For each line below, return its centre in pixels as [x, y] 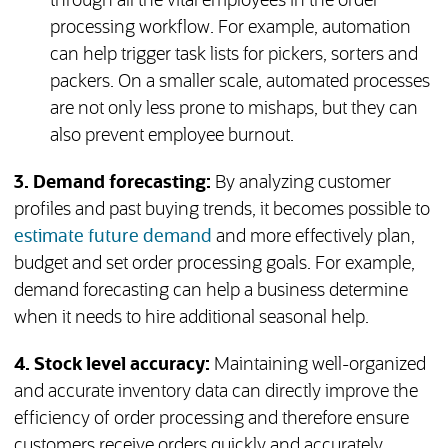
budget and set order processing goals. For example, [214, 264]
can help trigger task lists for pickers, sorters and [233, 55]
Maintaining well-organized [317, 365]
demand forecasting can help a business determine [210, 291]
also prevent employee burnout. [171, 136]
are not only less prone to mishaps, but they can [233, 109]
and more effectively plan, [313, 237]
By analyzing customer [300, 183]
